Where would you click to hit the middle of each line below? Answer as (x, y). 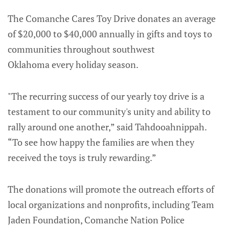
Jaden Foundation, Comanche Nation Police (96, 220)
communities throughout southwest (81, 49)
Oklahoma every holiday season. (75, 64)
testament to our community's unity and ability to (109, 111)
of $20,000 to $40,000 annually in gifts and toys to (110, 33)
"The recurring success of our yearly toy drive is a (106, 96)
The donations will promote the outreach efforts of (111, 189)
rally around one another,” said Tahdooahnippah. (107, 127)
